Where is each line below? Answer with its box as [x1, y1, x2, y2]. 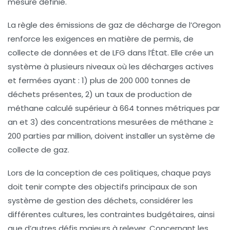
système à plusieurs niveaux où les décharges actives [8, 61, 214, 72]
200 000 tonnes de [120, 74, 190, 86]
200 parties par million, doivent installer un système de [8, 130, 215, 141]
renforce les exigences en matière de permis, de [8, 33, 194, 44]
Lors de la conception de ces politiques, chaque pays [8, 167, 211, 178]
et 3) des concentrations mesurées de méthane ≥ [17, 116, 213, 127]
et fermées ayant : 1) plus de [8, 74, 120, 86]
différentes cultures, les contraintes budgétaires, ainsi [8, 208, 215, 220]
